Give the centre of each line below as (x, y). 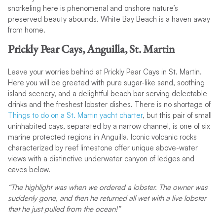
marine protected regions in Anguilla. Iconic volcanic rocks (102, 137)
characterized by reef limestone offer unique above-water (103, 147)
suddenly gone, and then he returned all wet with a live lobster (107, 198)
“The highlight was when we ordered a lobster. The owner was (108, 187)
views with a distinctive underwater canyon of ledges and (101, 158)
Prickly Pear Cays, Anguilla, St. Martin (91, 49)
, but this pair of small (177, 115)
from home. (26, 30)
